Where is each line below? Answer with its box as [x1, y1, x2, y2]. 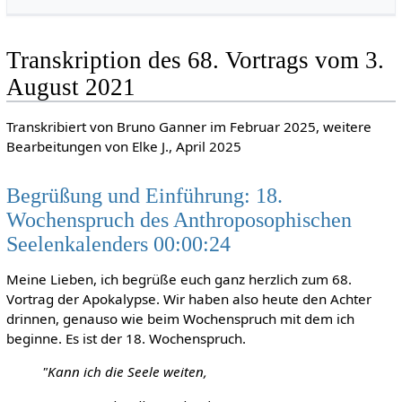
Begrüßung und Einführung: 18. [5, 182, 283, 207]
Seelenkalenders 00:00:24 [5, 231, 231, 256]
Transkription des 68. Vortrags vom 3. [5, 47, 384, 74]
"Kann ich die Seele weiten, [41, 363, 207, 381]
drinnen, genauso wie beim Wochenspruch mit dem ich [5, 310, 354, 328]
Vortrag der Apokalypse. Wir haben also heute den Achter [5, 290, 371, 309]
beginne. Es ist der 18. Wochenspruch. [5, 329, 246, 348]
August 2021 [5, 74, 135, 101]
